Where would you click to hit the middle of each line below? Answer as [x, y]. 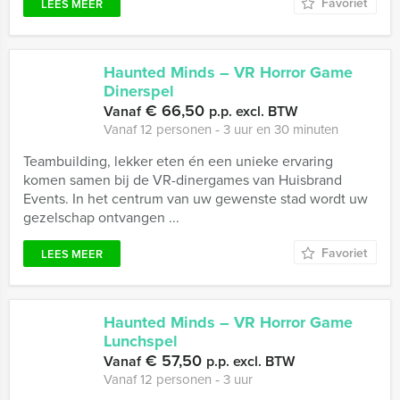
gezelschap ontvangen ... [101, 217]
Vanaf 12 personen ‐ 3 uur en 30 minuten [221, 129]
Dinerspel [139, 91]
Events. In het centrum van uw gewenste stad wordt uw [196, 198]
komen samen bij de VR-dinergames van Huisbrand [183, 179]
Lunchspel [141, 341]
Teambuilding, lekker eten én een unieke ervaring [178, 161]
